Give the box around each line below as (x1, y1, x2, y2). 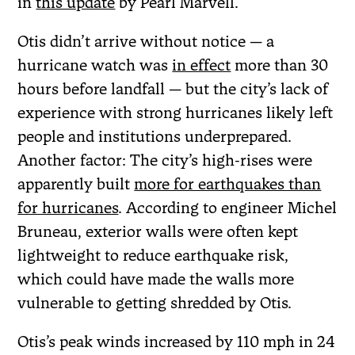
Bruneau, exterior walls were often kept (17, 221, 299, 241)
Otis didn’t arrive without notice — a (17, 31, 275, 51)
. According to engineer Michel (118, 197, 338, 217)
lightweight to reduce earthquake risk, (17, 245, 289, 265)
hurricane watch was (17, 55, 173, 74)
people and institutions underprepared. (17, 126, 292, 146)
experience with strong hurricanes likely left (17, 102, 334, 122)
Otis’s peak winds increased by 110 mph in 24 (17, 331, 335, 351)
